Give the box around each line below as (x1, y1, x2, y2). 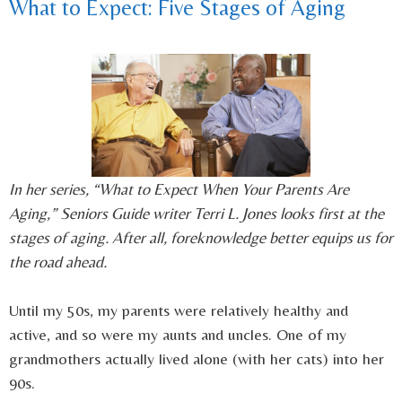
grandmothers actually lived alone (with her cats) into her (9, 349, 384, 369)
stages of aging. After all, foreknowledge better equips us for (9, 228, 393, 248)
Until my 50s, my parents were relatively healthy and (9, 301, 348, 320)
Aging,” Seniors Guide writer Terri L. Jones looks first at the (9, 204, 384, 223)
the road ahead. (9, 252, 107, 272)
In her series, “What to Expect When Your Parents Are (9, 179, 349, 199)
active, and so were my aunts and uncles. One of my (9, 325, 346, 345)
